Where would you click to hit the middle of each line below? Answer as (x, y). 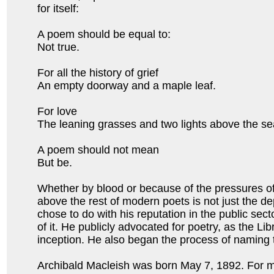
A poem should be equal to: (106, 35)
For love (59, 112)
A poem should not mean (100, 150)
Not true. (60, 47)
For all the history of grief (99, 73)
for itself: (58, 9)
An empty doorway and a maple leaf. (128, 86)
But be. (55, 163)
